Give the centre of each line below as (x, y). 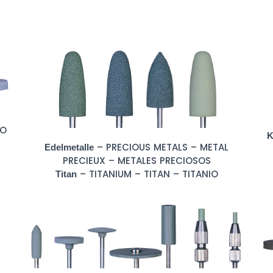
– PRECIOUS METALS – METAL (161, 147)
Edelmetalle (69, 147)
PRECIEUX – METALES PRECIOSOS (136, 161)
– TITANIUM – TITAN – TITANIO (147, 174)
